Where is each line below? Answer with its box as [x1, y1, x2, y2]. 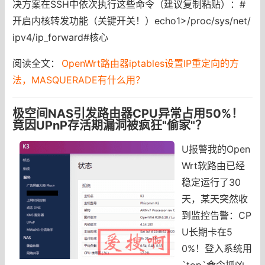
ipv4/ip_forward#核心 [12, 31, 108, 43]
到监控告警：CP [182, 209, 252, 221]
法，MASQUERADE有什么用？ [12, 73, 145, 86]
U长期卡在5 [182, 225, 233, 238]
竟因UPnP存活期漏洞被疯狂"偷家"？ [12, 118, 207, 132]
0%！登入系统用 [182, 242, 253, 254]
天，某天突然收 [182, 192, 248, 205]
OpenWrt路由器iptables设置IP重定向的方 [61, 57, 239, 69]
